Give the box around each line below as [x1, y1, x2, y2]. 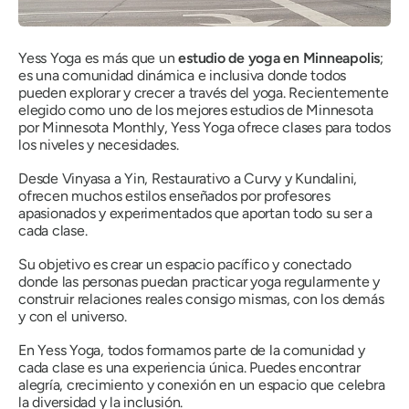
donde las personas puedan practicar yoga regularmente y [18, 273, 380, 291]
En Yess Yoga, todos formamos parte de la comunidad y [18, 341, 365, 360]
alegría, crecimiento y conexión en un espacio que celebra [18, 376, 385, 394]
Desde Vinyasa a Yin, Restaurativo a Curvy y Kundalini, [18, 170, 358, 188]
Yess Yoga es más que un [18, 49, 179, 68]
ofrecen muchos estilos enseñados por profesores [18, 187, 330, 205]
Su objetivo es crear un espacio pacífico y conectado [18, 256, 351, 274]
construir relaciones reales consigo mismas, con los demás [18, 290, 384, 309]
